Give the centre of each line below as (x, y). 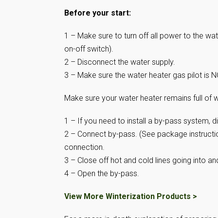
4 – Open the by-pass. (102, 173)
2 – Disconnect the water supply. (120, 62)
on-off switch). (89, 49)
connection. (84, 147)
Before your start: (98, 13)
